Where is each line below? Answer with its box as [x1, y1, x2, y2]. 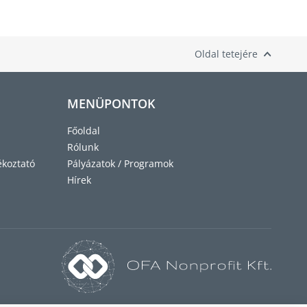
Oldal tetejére [195, 47, 258, 60]
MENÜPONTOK [67, 95, 155, 112]
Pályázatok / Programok [67, 157, 173, 170]
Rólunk [67, 140, 99, 153]
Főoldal [67, 124, 100, 137]
